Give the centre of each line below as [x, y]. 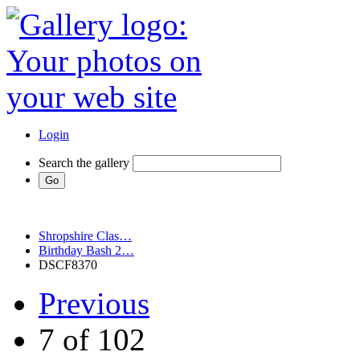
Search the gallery [84, 163]
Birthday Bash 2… [86, 250]
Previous [94, 303]
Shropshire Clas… [85, 236]
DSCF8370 [68, 265]
